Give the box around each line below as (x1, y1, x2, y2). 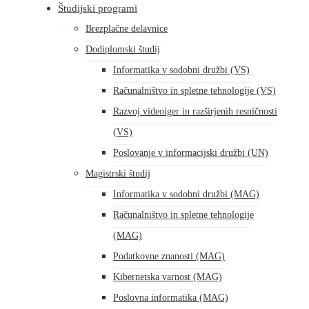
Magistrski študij (86, 168, 150, 179)
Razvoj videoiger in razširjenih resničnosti (113, 106, 277, 117)
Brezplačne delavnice (86, 23, 168, 34)
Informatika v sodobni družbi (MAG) (113, 189, 259, 199)
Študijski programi (58, 3, 137, 14)
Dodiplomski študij (86, 44, 160, 54)
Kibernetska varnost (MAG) (113, 272, 222, 282)
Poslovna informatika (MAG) (113, 292, 228, 303)
